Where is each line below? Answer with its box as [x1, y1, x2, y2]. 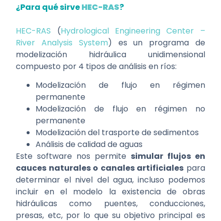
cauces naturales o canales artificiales [16, 162, 184, 174]
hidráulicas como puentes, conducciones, [16, 197, 205, 209]
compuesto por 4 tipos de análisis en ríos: [16, 60, 177, 72]
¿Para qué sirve [16, 1, 82, 13]
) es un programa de [108, 37, 205, 48]
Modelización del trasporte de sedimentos [36, 126, 199, 138]
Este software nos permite [16, 150, 131, 162]
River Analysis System [16, 37, 108, 48]
